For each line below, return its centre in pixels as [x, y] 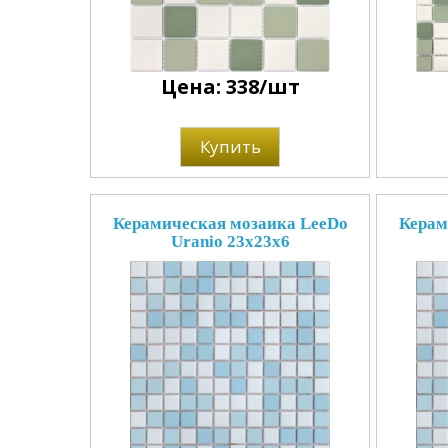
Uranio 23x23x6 [230, 241]
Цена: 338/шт [230, 86]
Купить [230, 146]
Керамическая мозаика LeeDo [230, 223]
